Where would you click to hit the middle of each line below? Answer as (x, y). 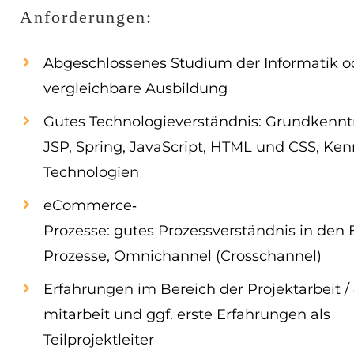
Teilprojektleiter (99, 340)
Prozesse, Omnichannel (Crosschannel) (183, 256)
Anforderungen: (86, 17)
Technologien (91, 172)
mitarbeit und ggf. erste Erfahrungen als (189, 314)
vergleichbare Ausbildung (137, 88)
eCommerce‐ (90, 205)
